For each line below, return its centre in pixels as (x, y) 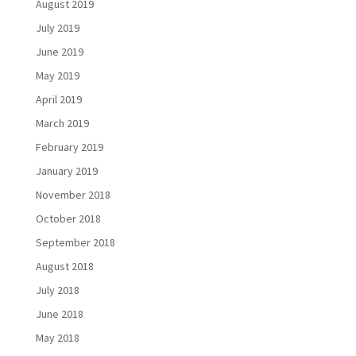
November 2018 (73, 195)
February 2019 (69, 147)
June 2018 (59, 314)
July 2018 (57, 290)
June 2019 (59, 52)
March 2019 (62, 124)
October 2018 (68, 219)
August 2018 (64, 267)
